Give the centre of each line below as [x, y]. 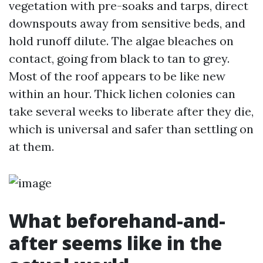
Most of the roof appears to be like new [117, 76]
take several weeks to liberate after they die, [131, 111]
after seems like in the [115, 243]
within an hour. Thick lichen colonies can [122, 94]
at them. [31, 146]
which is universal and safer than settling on [131, 129]
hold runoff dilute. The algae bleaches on [121, 41]
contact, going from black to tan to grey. [119, 58]
